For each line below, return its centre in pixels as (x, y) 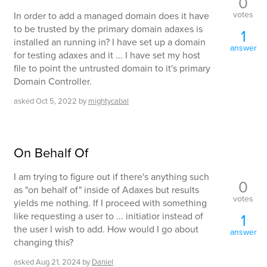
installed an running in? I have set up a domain (110, 42)
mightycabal (108, 101)
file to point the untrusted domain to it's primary (112, 68)
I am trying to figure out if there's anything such (111, 176)
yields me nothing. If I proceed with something (110, 203)
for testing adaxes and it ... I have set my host (107, 55)
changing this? (44, 242)
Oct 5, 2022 (56, 101)
